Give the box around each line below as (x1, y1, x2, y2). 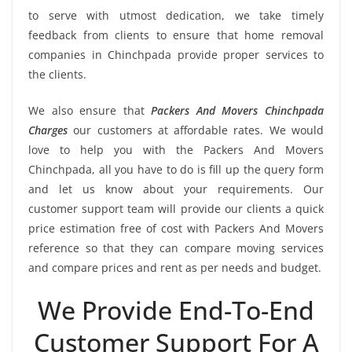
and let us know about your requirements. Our (28, 181, 324, 196)
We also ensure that (28, 102, 152, 118)
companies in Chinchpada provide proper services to (28, 46, 324, 62)
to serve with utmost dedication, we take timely (28, 7, 324, 23)
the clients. (28, 66, 86, 82)
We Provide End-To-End (38, 292, 314, 327)
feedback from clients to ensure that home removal (28, 27, 324, 42)
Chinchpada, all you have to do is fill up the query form (28, 161, 324, 177)
